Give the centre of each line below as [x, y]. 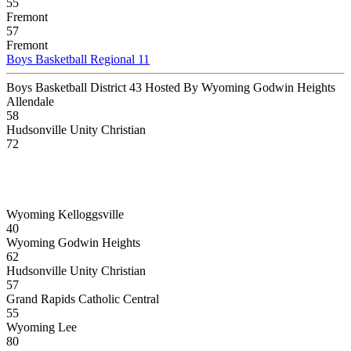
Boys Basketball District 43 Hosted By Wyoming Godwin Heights [171, 87]
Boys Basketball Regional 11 [78, 59]
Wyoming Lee [42, 327]
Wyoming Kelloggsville [65, 214]
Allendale [30, 101]
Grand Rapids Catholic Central [83, 299]
